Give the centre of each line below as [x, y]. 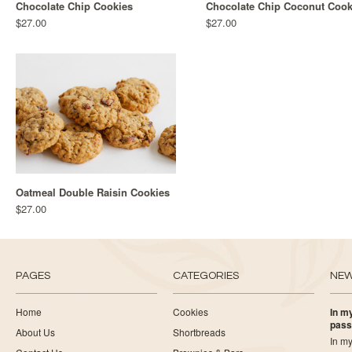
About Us [35, 332]
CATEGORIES [206, 276]
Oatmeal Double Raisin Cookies [93, 192]
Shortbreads [199, 332]
